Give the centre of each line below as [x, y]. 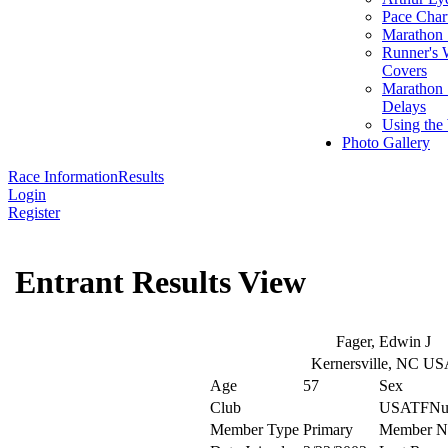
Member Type [254, 429]
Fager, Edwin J [383, 341]
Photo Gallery [386, 142]
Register [34, 212]
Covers [404, 70]
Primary [328, 429]
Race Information [63, 176]
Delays [404, 106]
